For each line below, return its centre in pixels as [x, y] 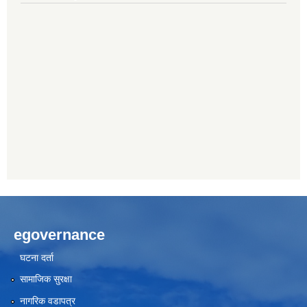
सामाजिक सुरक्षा [46, 279]
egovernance [59, 234]
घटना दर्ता [36, 257]
